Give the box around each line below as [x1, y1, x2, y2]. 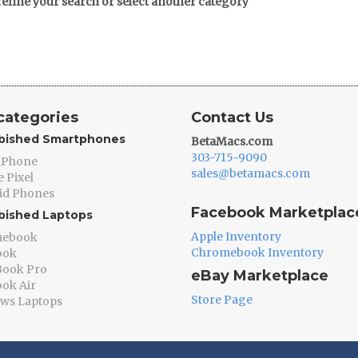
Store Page [191, 292, 253, 307]
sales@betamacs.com [191, 166, 310, 181]
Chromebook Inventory [191, 245, 324, 260]
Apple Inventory [191, 229, 281, 244]
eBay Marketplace [191, 267, 328, 284]
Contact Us [191, 109, 273, 126]
